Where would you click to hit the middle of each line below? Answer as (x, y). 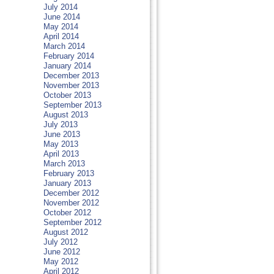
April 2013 (61, 154)
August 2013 (65, 115)
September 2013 (72, 105)
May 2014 (61, 27)
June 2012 (61, 252)
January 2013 (67, 183)
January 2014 (67, 66)
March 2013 (64, 164)
